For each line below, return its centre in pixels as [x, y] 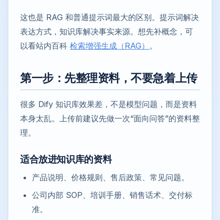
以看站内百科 [45, 46]
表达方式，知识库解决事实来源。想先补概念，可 [107, 32]
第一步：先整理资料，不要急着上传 [109, 78]
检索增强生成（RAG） [110, 46]
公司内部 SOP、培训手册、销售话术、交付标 [112, 195]
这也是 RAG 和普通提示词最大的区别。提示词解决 [110, 17]
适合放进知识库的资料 [66, 160]
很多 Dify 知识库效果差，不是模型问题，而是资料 [109, 104]
